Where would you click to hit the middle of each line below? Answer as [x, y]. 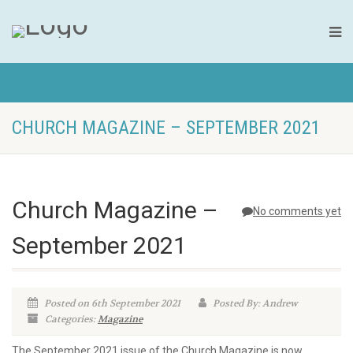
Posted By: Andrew [254, 303]
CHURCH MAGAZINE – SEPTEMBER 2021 [166, 128]
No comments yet [297, 211]
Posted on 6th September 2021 [111, 303]
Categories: [70, 319]
